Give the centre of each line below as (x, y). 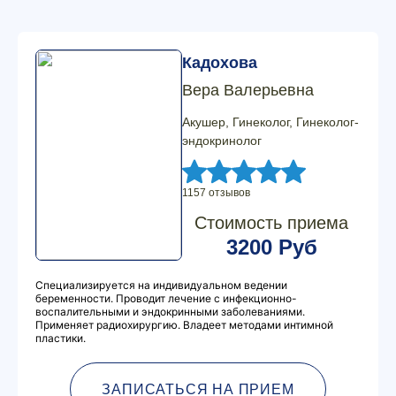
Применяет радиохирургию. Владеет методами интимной (184, 325)
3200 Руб (271, 247)
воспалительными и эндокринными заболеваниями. (170, 312)
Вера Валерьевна (248, 90)
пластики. (61, 338)
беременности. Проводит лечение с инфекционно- (166, 298)
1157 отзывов (216, 193)
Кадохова (220, 63)
